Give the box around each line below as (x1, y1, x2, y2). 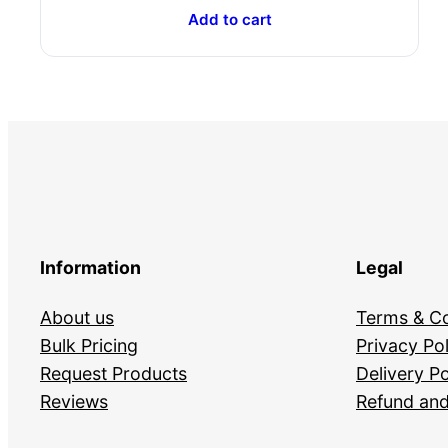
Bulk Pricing (40, 334, 138, 356)
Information (40, 257, 141, 279)
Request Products (40, 362, 187, 384)
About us (40, 306, 114, 328)
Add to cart (187, 9, 272, 29)
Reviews (40, 390, 108, 412)
